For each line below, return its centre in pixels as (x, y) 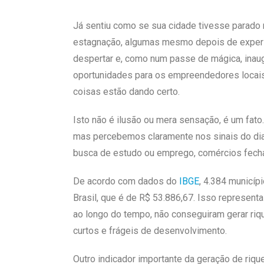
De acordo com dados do (126, 181)
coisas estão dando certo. (126, 91)
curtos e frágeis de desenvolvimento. (150, 230)
